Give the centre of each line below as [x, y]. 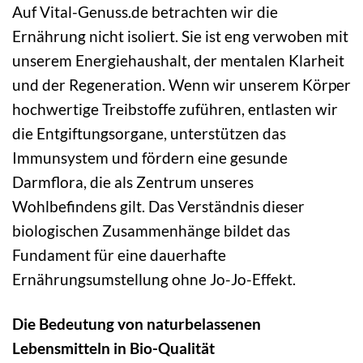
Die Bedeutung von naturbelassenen [137, 324]
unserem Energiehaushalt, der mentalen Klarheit [178, 61]
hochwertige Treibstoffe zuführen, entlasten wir [175, 109]
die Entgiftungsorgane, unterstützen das [149, 134]
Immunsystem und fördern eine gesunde [150, 158]
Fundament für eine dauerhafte [119, 255]
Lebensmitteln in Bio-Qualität [113, 348]
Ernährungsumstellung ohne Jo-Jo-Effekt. [154, 280]
